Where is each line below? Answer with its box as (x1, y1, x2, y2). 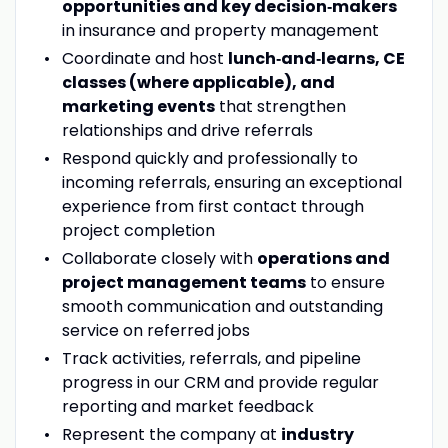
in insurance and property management (61, 18, 379, 42)
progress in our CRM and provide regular (61, 370, 379, 394)
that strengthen (214, 94, 346, 118)
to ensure (305, 270, 385, 294)
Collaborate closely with (61, 246, 257, 270)
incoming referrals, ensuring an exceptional (61, 170, 402, 194)
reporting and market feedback (61, 394, 314, 418)
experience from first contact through (61, 194, 364, 218)
